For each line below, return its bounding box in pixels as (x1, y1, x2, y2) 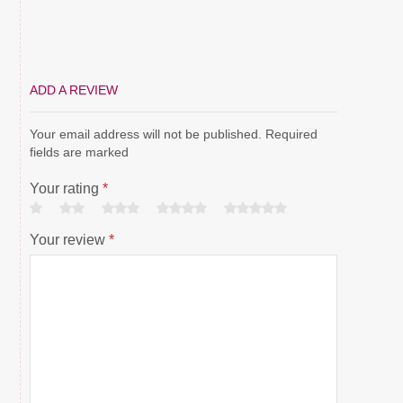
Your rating (29, 180, 103, 196)
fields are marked (29, 144, 129, 159)
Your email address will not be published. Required (29, 126, 318, 141)
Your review (29, 231, 109, 247)
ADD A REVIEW (29, 82, 118, 97)
